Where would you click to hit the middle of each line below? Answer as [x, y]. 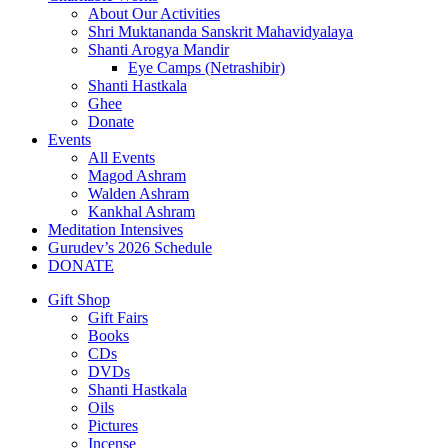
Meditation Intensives [115, 230]
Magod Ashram [137, 176]
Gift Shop [79, 300]
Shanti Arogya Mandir [158, 50]
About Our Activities [154, 14]
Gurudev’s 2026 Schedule [130, 248]
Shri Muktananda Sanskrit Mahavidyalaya [220, 32]
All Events [121, 158]
